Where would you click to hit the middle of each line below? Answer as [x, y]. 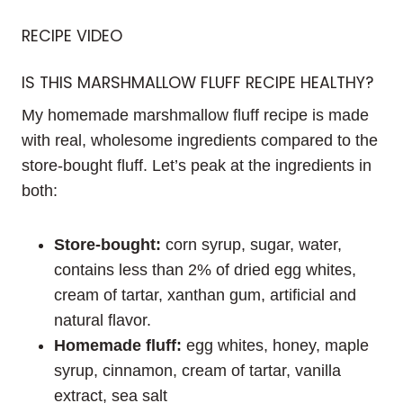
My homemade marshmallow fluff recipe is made [195, 115]
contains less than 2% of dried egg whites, [205, 269]
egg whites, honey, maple [275, 345]
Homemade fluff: [118, 345]
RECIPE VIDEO [72, 36]
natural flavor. [103, 320]
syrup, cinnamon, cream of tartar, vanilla [197, 370]
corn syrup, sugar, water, [251, 244]
